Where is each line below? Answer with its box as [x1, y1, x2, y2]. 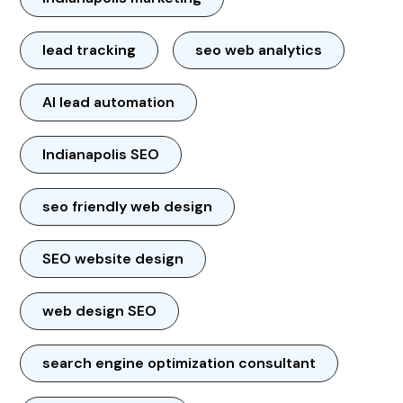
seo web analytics [195, 40, 323, 59]
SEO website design [42, 248, 184, 268]
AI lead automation [42, 92, 175, 112]
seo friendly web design [42, 196, 213, 216]
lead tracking [42, 40, 137, 59]
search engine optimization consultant [42, 353, 317, 372]
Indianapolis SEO [42, 144, 160, 164]
